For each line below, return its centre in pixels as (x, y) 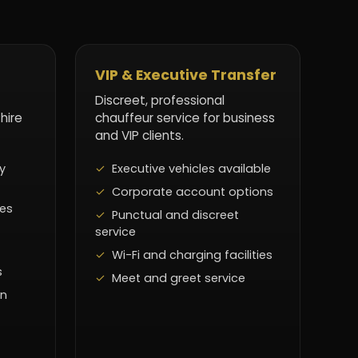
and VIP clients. (139, 136)
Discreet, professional (160, 101)
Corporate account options (193, 192)
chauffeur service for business (185, 118)
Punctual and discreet (175, 215)
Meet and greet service (179, 278)
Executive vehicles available (191, 169)
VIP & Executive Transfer (186, 76)
